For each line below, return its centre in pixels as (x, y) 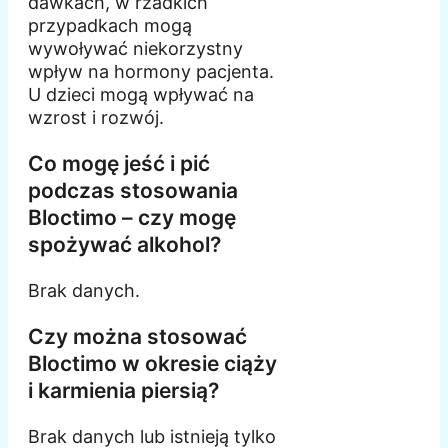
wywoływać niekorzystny (135, 49)
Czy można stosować (137, 337)
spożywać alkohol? (124, 245)
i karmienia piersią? (123, 391)
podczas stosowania (133, 191)
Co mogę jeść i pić (119, 164)
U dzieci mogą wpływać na (141, 95)
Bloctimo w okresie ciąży (152, 364)
